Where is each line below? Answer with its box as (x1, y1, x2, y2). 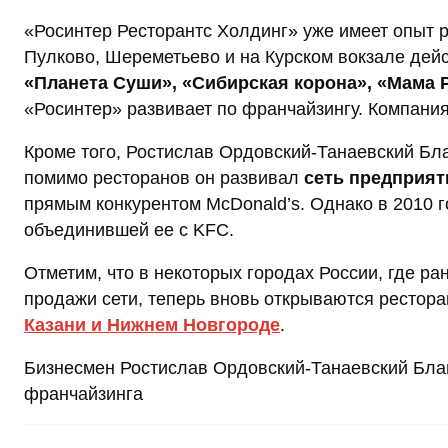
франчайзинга (24, 384, 143, 405)
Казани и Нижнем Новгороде (24, 315, 280, 336)
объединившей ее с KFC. (24, 220, 234, 241)
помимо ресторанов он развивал (24, 168, 304, 189)
